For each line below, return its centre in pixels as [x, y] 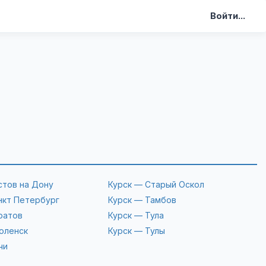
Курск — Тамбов [142, 200]
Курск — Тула [136, 215]
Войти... [228, 16]
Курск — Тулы [137, 231]
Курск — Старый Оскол [156, 184]
